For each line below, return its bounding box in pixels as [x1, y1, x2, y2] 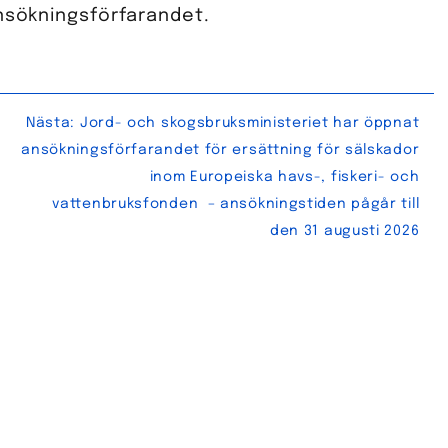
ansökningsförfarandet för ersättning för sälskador [21, 142, 420, 157]
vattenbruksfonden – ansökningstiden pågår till [52, 196, 420, 211]
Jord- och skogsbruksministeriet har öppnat [79, 115, 420, 130]
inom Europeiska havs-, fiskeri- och [149, 169, 420, 184]
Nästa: [25, 115, 76, 130]
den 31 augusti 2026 [269, 223, 420, 238]
